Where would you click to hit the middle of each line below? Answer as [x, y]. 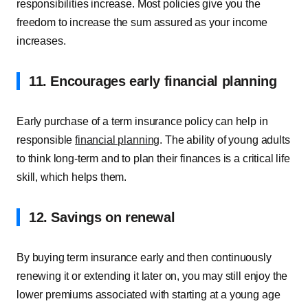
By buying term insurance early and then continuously [144, 257]
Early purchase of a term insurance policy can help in [142, 121]
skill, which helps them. [72, 177]
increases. [41, 41]
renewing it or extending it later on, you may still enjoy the [152, 276]
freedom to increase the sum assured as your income [142, 22]
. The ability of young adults [225, 140]
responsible [46, 140]
